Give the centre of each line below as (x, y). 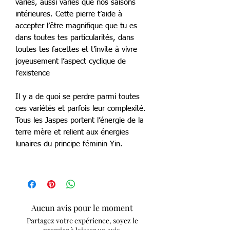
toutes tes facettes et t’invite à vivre (76, 49)
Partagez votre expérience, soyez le (82, 220)
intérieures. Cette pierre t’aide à (69, 14)
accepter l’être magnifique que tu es (76, 26)
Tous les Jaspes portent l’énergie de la (80, 120)
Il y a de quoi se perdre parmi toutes (78, 97)
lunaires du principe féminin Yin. (69, 144)
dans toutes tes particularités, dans (75, 37)
